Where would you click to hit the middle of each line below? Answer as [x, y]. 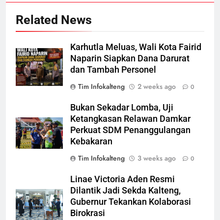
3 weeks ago [157, 158]
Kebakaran [91, 141]
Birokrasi [88, 213]
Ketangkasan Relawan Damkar [130, 119]
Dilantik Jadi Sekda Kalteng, [125, 190]
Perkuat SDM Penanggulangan [130, 130]
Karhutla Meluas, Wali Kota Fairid [136, 47]
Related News [54, 20]
